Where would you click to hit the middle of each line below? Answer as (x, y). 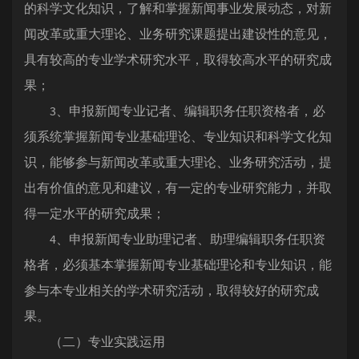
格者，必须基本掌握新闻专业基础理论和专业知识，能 (178, 264)
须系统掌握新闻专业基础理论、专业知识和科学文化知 (178, 136)
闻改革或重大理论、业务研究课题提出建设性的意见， (178, 34)
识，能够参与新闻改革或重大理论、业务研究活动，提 (178, 162)
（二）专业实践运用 (95, 341)
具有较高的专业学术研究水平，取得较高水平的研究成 (178, 59)
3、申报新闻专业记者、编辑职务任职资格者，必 (175, 111)
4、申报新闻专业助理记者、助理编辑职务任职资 (175, 239)
